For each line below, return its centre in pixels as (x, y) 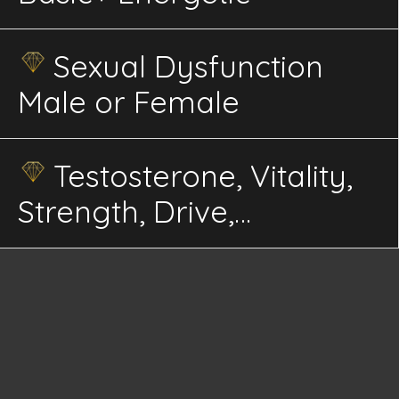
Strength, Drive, (126, 212)
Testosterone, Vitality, (203, 176)
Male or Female (128, 102)
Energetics (91, 283)
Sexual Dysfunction (188, 66)
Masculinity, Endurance (180, 247)
